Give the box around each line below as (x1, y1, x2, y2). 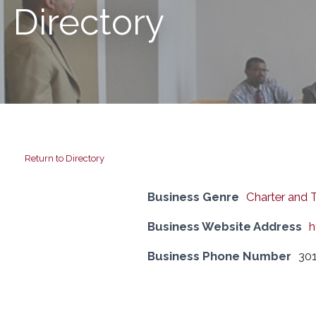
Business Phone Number (147, 249, 291, 264)
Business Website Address (147, 219, 302, 234)
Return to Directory (24, 153, 104, 164)
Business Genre (147, 190, 239, 205)
